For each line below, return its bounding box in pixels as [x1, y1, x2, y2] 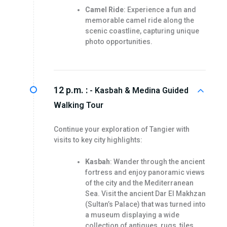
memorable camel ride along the [85, 16, 194, 24]
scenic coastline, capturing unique [85, 26, 199, 35]
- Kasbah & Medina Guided [89, 85, 188, 95]
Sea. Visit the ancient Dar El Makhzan [85, 190, 206, 198]
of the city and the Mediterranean [85, 179, 194, 187]
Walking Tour [53, 100, 103, 110]
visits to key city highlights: [53, 135, 142, 144]
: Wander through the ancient [109, 158, 205, 166]
